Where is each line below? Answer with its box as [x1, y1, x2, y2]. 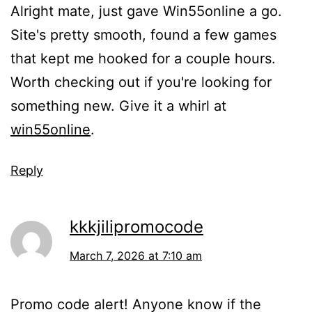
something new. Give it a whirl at [10, 97, 226, 114]
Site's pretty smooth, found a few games [10, 26, 276, 43]
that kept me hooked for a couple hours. [10, 49, 276, 67]
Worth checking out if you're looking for [10, 73, 272, 91]
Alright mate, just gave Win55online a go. [10, 2, 282, 19]
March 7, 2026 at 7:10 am [70, 248, 202, 263]
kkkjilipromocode [70, 216, 203, 237]
